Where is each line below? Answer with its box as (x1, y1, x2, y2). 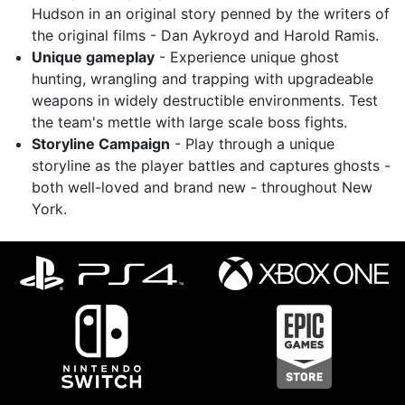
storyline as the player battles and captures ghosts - (32, 156, 391, 174)
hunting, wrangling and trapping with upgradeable (32, 70, 373, 88)
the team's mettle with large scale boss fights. (32, 113, 347, 131)
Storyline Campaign (32, 135, 170, 153)
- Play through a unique (170, 135, 334, 153)
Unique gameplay (32, 48, 155, 66)
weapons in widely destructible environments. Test (32, 91, 378, 109)
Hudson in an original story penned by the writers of (32, 5, 390, 23)
